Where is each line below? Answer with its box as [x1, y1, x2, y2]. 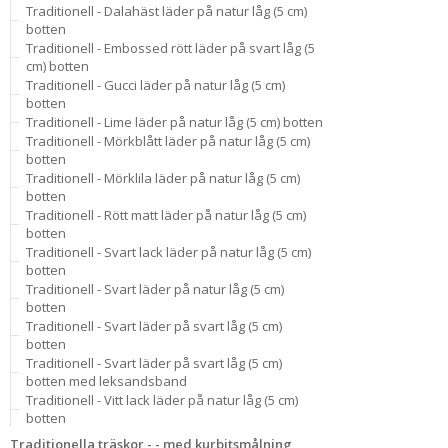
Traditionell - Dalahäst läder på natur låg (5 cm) [26, 2, 307, 20]
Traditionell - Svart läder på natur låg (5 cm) [26, 280, 284, 298]
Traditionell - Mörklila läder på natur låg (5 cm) [26, 169, 300, 187]
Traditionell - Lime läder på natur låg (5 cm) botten [26, 113, 323, 131]
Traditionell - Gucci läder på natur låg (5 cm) [26, 76, 285, 94]
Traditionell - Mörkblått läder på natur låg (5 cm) [26, 132, 310, 150]
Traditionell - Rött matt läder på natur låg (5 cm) [26, 206, 306, 224]
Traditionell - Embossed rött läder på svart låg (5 [26, 39, 315, 57]
